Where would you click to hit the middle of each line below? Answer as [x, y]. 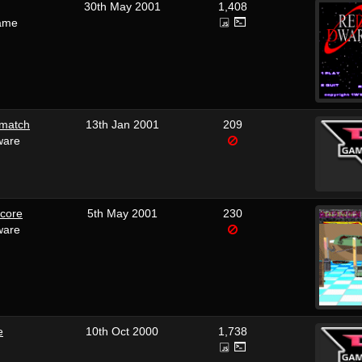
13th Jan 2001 [122, 124]
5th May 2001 [122, 213]
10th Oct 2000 [122, 331]
